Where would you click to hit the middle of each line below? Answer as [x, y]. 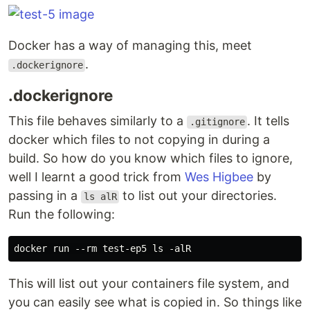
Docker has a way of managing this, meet [130, 46]
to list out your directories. [198, 196]
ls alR [100, 197]
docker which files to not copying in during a [139, 140]
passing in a [45, 196]
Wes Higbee [219, 177]
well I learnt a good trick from [97, 177]
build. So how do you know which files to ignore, [151, 158]
